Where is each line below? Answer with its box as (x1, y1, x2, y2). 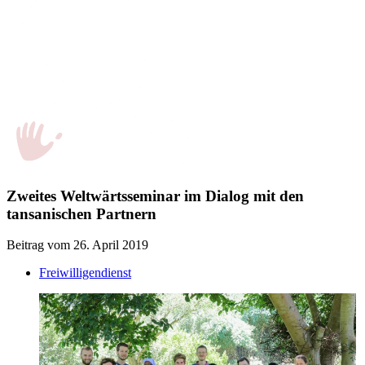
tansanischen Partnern (7, 204, 156, 222)
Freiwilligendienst (39, 266, 131, 280)
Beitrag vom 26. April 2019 (7, 238, 148, 253)
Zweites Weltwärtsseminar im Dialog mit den (7, 187, 304, 204)
